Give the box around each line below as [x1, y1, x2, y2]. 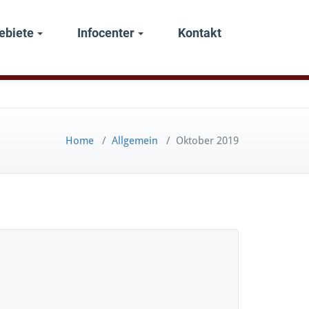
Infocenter [77, 26, 134, 40]
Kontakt [178, 26, 221, 40]
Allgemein [112, 134, 158, 147]
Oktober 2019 [176, 134, 239, 147]
